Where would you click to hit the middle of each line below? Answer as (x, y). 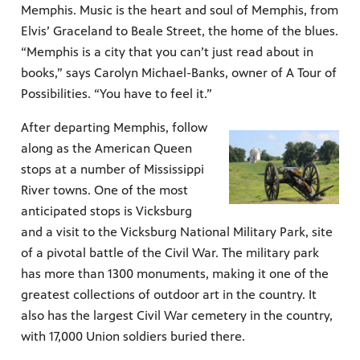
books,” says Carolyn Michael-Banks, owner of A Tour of (179, 73)
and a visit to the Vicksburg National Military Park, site (177, 232)
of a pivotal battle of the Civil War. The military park (170, 253)
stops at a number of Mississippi (112, 170)
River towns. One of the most (104, 190)
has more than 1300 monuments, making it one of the (175, 274)
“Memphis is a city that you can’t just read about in (167, 52)
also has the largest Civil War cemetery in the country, (177, 316)
